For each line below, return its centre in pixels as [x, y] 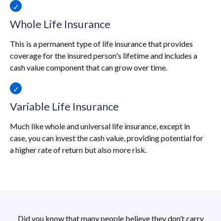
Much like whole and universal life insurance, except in [100, 126]
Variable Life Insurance [64, 107]
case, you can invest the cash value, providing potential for [107, 138]
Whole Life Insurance [60, 24]
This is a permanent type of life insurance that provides [101, 44]
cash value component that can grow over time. [89, 68]
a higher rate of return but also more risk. [78, 150]
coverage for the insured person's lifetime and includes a [104, 56]
